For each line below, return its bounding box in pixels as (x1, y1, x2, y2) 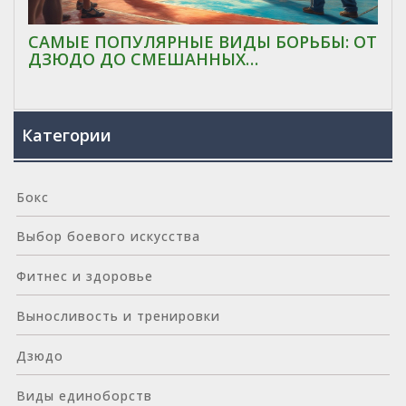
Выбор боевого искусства (15, 227, 200, 246)
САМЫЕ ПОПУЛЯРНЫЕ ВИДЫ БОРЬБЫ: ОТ (28, 30, 377, 53)
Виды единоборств (15, 386, 152, 404)
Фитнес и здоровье (15, 267, 153, 285)
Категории (22, 124, 112, 147)
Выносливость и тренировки (15, 307, 220, 324)
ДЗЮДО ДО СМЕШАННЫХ (28, 47, 246, 70)
